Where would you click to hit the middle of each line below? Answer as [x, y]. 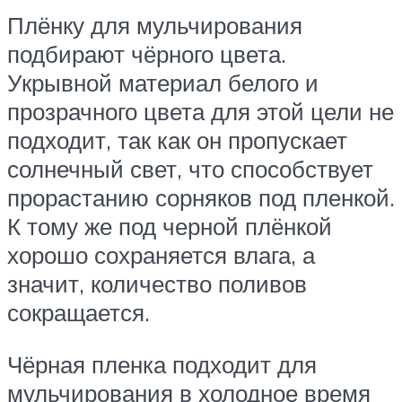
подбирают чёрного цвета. [147, 54]
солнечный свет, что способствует [190, 169]
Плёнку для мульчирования [155, 26]
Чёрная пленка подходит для [162, 364]
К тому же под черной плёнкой [170, 227]
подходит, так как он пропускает [177, 140]
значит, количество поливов [157, 284]
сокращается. [79, 313]
